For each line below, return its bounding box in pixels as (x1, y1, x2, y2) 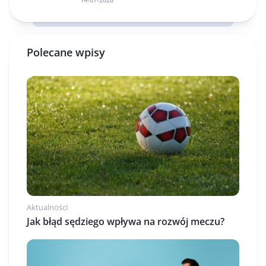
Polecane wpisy (27, 45, 105, 59)
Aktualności (27, 201, 68, 213)
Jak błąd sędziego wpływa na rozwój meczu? (27, 214, 224, 228)
